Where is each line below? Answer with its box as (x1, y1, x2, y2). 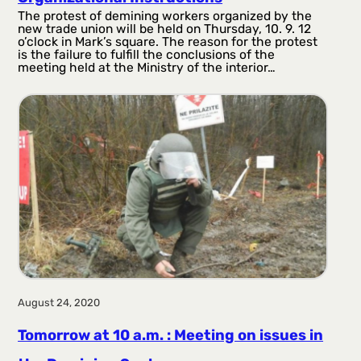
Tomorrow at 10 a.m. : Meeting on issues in (18, 326, 324, 344)
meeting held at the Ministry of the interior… (18, 59, 276, 75)
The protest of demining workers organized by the (18, 7, 313, 23)
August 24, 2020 (18, 297, 101, 309)
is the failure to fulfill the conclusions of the (18, 46, 276, 62)
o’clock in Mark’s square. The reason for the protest (18, 33, 318, 49)
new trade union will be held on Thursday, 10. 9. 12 (18, 20, 312, 36)
